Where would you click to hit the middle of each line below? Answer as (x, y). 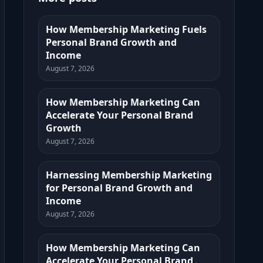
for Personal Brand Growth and (119, 188)
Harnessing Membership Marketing (129, 175)
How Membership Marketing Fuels (126, 29)
